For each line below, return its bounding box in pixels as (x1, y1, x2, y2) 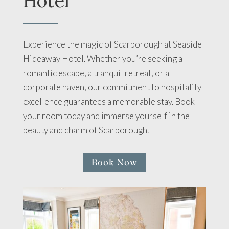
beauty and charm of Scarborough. (22, 124, 149, 135)
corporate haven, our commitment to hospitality (22, 81, 201, 93)
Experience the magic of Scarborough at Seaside (22, 38, 202, 50)
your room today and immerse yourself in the (22, 110, 190, 121)
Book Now (91, 156, 138, 168)
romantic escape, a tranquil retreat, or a (22, 67, 169, 78)
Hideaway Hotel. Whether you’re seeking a (22, 53, 182, 64)
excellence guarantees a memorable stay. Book (22, 96, 195, 107)
